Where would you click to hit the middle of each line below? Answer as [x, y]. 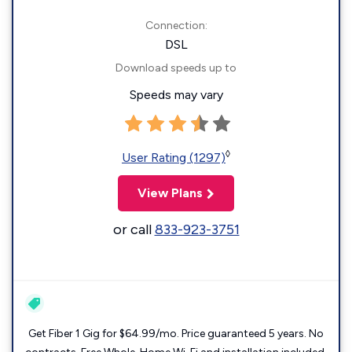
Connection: [176, 26]
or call [134, 229]
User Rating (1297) [174, 158]
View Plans [170, 193]
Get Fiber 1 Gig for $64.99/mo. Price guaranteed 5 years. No [176, 334]
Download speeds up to [176, 68]
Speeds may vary [176, 95]
